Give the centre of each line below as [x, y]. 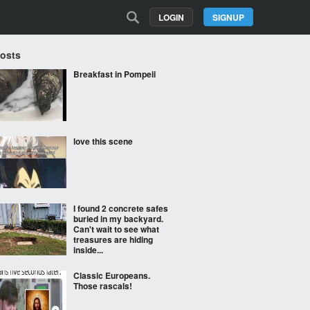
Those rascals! [103, 286]
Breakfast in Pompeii [115, 74]
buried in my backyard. [118, 219]
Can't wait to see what [116, 229]
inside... [88, 250]
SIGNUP [228, 17]
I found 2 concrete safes [121, 208]
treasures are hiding [113, 239]
